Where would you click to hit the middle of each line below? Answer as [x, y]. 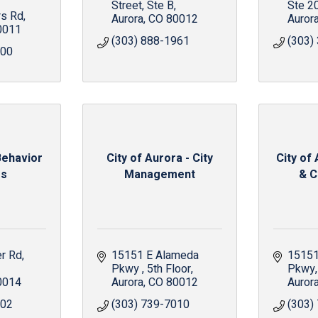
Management [159, 174]
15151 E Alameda [155, 256]
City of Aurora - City [159, 158]
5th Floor [169, 269]
